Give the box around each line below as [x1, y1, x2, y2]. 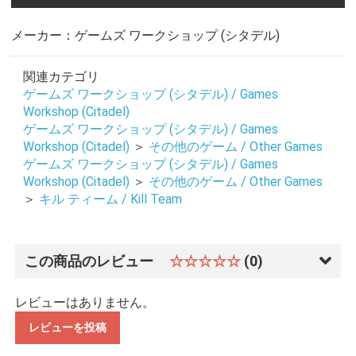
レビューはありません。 [14, 294, 155, 310]
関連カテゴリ [22, 68, 99, 84]
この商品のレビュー [24, 252, 157, 269]
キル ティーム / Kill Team [38, 191, 182, 207]
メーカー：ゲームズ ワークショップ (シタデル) [10, 27, 280, 43]
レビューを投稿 [28, 320, 106, 334]
